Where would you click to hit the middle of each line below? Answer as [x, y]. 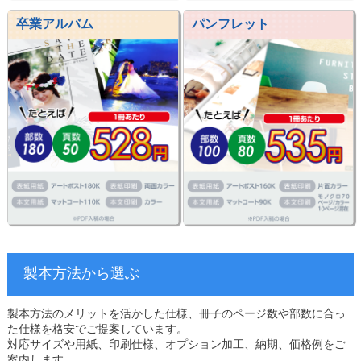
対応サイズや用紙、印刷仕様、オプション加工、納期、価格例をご [176, 344]
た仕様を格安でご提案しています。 [97, 329]
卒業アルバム [55, 23]
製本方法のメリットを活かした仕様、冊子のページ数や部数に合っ [176, 314]
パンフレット [231, 23]
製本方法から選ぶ [81, 274]
